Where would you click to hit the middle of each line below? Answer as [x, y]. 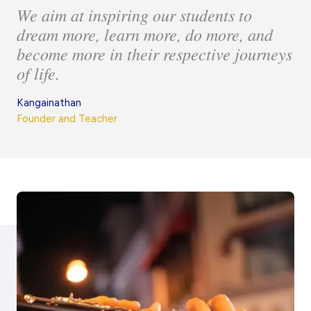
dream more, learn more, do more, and [145, 34]
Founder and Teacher [67, 119]
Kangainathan [49, 103]
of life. [38, 73]
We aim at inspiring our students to [134, 15]
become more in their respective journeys [154, 54]
